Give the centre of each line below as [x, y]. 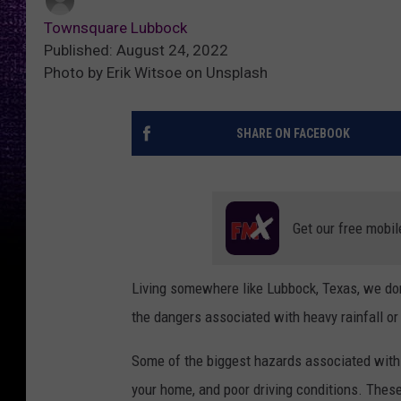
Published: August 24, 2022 [136, 51]
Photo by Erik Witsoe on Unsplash [156, 73]
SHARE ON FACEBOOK [293, 134]
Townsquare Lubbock [115, 28]
